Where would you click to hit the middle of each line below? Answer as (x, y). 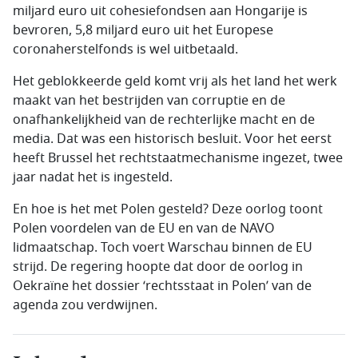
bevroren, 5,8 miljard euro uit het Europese (143, 30)
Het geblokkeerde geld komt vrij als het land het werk (175, 82)
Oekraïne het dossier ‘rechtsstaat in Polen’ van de (162, 286)
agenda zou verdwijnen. (85, 305)
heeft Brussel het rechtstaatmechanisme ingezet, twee (178, 158)
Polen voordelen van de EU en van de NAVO (144, 229)
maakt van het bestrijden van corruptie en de (149, 101)
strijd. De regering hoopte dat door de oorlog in (158, 267)
